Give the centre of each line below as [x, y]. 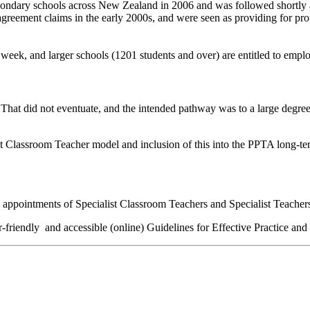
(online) [127, 228]
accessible [85, 228]
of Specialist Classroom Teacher [134, 204]
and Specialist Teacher [259, 204]
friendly [24, 228]
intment [40, 204]
